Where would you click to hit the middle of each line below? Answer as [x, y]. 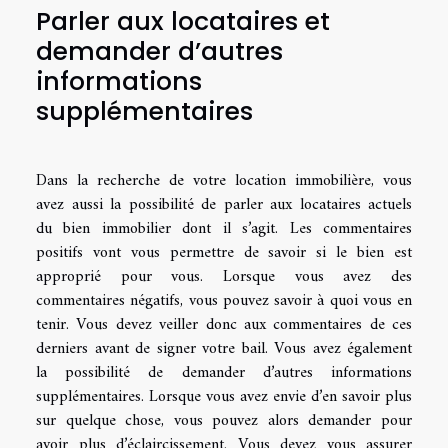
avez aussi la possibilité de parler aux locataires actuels [224, 204]
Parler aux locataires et [183, 21]
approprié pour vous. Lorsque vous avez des [224, 276]
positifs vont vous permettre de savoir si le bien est [224, 252]
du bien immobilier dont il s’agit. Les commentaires [224, 228]
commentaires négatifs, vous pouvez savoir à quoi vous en [224, 300]
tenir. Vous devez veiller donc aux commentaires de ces [224, 324]
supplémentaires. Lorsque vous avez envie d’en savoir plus [224, 396]
